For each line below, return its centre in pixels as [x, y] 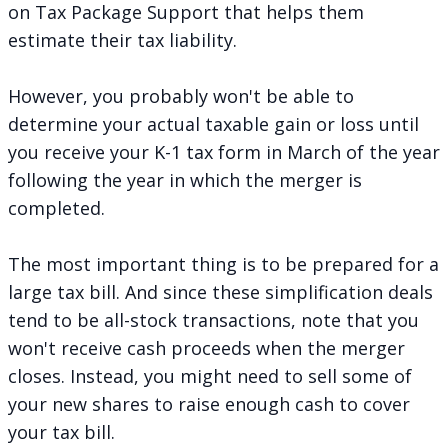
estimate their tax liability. [125, 39]
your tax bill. [64, 431]
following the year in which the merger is [185, 179]
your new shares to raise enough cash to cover [209, 403]
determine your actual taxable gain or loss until [213, 123]
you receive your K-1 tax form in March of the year [224, 151]
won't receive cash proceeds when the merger [206, 347]
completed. [59, 207]
